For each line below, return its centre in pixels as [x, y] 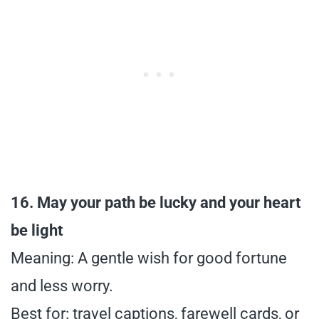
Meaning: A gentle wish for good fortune [149, 258]
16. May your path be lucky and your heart [156, 203]
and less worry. [62, 286]
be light [37, 231]
